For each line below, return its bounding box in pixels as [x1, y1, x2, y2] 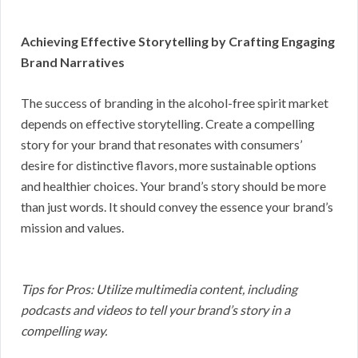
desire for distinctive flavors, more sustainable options [21, 157, 316, 173]
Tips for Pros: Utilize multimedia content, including [21, 280, 297, 296]
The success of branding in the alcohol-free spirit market [21, 94, 328, 110]
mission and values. [21, 219, 124, 235]
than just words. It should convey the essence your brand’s [21, 198, 333, 214]
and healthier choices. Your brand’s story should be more [21, 177, 326, 193]
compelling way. [21, 322, 107, 338]
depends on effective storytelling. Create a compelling [21, 115, 315, 131]
